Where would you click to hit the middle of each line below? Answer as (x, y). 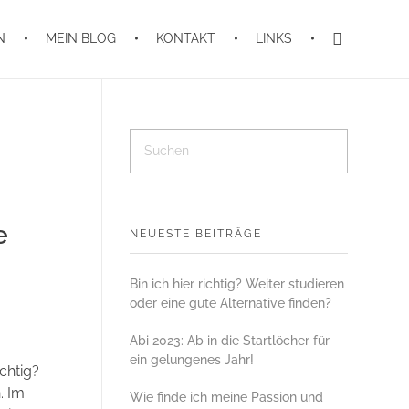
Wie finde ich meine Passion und (226, 397)
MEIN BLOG (81, 38)
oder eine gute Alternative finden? (231, 303)
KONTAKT (186, 38)
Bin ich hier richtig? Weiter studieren (237, 283)
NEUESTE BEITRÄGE (196, 233)
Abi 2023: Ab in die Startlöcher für (230, 340)
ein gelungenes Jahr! (192, 359)
